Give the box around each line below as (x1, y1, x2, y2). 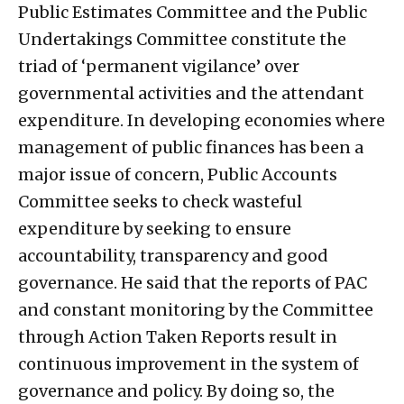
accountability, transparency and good (18, 245, 328, 267)
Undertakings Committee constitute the (18, 29, 346, 50)
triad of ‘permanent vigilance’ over (18, 56, 299, 78)
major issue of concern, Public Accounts (18, 164, 337, 186)
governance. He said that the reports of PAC (18, 272, 367, 294)
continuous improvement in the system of (18, 353, 359, 375)
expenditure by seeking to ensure (18, 218, 291, 240)
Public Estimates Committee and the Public (18, 2, 367, 23)
